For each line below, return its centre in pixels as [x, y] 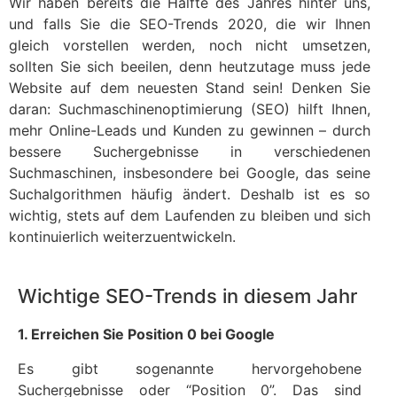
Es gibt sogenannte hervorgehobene [190, 368]
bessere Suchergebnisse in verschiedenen [190, 152]
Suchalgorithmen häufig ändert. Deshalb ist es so [190, 194]
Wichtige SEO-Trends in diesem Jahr [187, 296]
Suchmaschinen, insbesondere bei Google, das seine [190, 173]
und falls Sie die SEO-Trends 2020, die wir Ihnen [190, 24]
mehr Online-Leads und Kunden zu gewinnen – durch [190, 130]
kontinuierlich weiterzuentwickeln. [122, 237]
